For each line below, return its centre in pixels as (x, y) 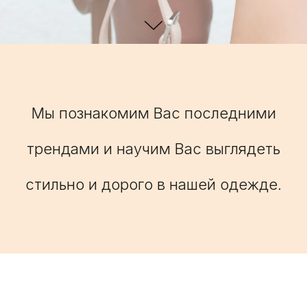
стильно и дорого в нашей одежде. (153, 184)
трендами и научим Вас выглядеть (153, 149)
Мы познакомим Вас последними (153, 113)
